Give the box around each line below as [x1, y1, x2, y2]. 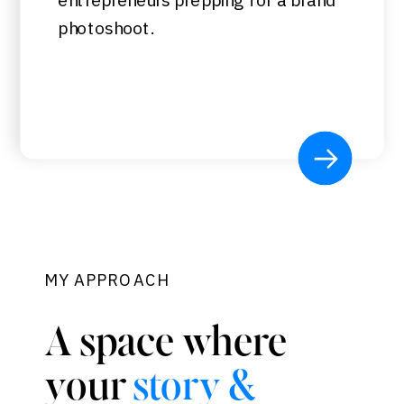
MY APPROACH [44, 270, 170, 292]
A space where [44, 324, 287, 366]
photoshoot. [58, 16, 154, 40]
